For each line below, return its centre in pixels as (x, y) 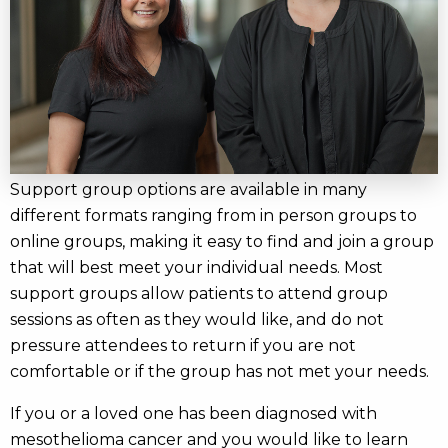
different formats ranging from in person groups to (213, 215)
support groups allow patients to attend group (199, 293)
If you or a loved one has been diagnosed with (193, 413)
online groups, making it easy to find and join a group (222, 241)
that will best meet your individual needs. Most (196, 267)
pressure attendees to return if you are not (183, 345)
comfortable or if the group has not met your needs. (219, 371)
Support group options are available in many (188, 189)
